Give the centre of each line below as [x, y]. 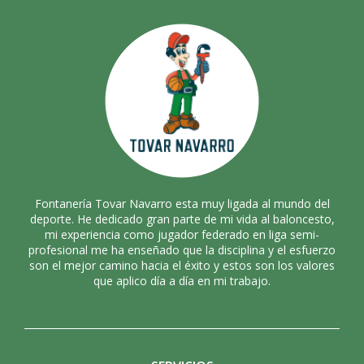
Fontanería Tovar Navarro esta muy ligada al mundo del [182, 203]
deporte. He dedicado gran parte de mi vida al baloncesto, [182, 219]
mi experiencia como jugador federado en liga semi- [182, 234]
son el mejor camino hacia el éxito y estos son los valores [182, 265]
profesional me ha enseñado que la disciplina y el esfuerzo [182, 249]
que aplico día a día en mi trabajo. [182, 280]
